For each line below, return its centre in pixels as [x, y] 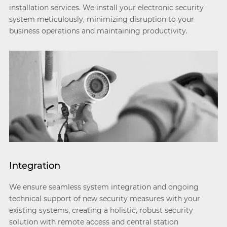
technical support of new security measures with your [104, 199]
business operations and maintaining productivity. [98, 31]
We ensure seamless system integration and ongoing [104, 187]
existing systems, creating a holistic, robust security [101, 210]
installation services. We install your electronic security [106, 8]
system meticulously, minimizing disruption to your [101, 19]
